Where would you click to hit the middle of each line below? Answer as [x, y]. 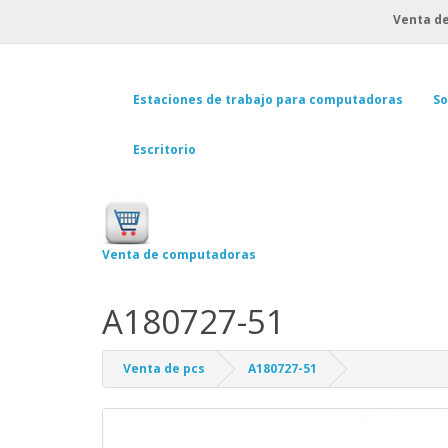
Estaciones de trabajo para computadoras [268, 99]
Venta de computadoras [179, 254]
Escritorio [164, 149]
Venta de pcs [164, 369]
